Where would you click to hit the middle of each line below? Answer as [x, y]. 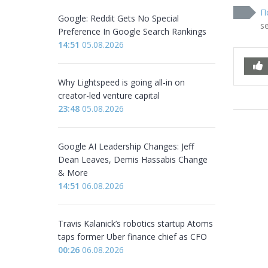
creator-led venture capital [109, 95]
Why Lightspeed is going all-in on [121, 82]
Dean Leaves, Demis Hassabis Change [133, 159]
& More [73, 173]
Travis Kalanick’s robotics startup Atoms [135, 223]
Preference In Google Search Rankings [132, 31]
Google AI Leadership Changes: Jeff [126, 146]
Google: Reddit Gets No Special [118, 18]
